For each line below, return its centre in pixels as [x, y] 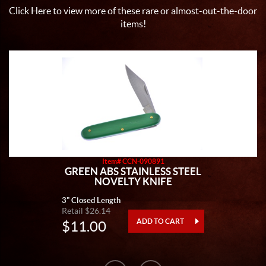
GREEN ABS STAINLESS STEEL [133, 171]
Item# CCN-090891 [133, 161]
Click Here [30, 11]
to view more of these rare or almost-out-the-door [154, 11]
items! [133, 24]
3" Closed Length [91, 200]
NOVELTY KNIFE [133, 181]
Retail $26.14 [86, 211]
